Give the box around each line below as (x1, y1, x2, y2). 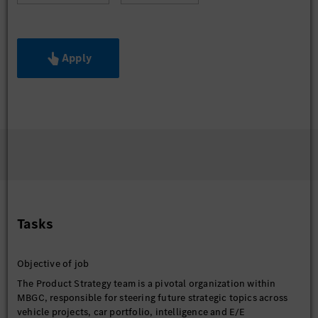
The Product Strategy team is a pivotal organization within (17, 277, 276, 290)
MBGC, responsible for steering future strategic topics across (17, 291, 288, 305)
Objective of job (17, 257, 89, 270)
